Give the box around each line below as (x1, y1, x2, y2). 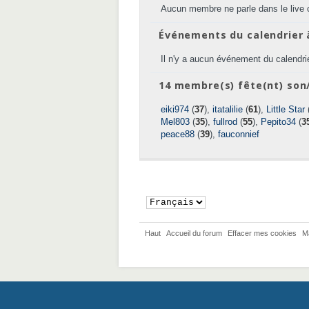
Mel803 (161, 117, 190, 127)
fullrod (213, 117, 237, 127)
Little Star (266, 104, 305, 114)
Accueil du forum (166, 229, 222, 237)
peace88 (161, 129, 195, 139)
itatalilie (212, 104, 243, 114)
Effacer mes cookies (228, 229, 297, 237)
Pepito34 (261, 117, 296, 127)
